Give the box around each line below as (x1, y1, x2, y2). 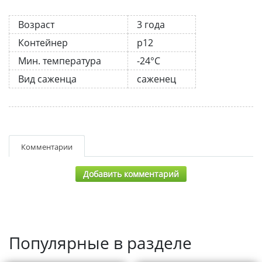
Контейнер (18, 36, 68, 49)
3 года (137, 18, 165, 31)
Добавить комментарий (83, 168, 179, 180)
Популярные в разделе (9, 231, 192, 254)
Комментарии (21, 141, 73, 152)
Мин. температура (18, 54, 101, 67)
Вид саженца (18, 72, 77, 85)
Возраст (18, 18, 54, 31)
